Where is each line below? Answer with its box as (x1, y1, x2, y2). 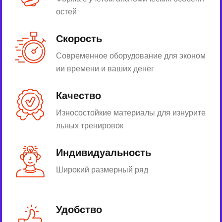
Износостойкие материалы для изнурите (56, 107, 206, 119)
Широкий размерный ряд (56, 164, 148, 176)
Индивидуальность (56, 146, 151, 160)
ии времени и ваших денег (56, 63, 154, 75)
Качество (56, 89, 101, 103)
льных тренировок (56, 120, 123, 132)
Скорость (56, 32, 102, 46)
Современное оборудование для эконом (56, 50, 206, 62)
